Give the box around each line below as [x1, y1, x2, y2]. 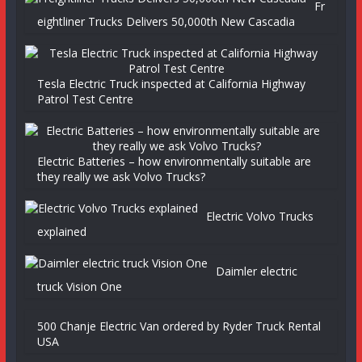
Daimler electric [215, 263, 297, 279]
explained [36, 224, 86, 239]
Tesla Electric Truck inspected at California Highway [36, 76, 305, 91]
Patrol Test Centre [36, 91, 133, 107]
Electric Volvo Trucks [205, 208, 314, 224]
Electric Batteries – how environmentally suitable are [36, 154, 311, 169]
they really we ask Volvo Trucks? [36, 169, 205, 184]
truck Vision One [36, 279, 122, 294]
